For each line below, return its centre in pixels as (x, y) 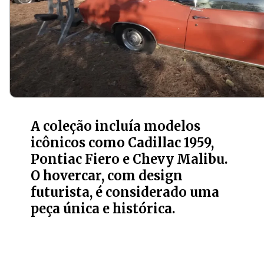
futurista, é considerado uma (125, 193)
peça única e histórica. (103, 209)
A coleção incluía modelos (116, 127)
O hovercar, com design (107, 176)
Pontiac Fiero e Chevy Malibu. (130, 160)
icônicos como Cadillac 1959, (123, 143)
